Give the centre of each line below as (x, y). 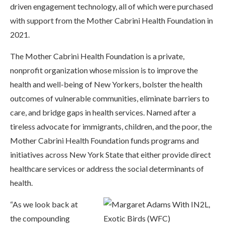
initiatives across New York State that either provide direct (110, 154)
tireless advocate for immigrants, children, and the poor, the (111, 126)
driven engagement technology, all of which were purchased (111, 6)
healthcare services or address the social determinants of (107, 168)
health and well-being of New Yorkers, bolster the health (106, 84)
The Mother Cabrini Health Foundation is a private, (97, 56)
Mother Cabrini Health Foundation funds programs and (104, 140)
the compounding (40, 218)
